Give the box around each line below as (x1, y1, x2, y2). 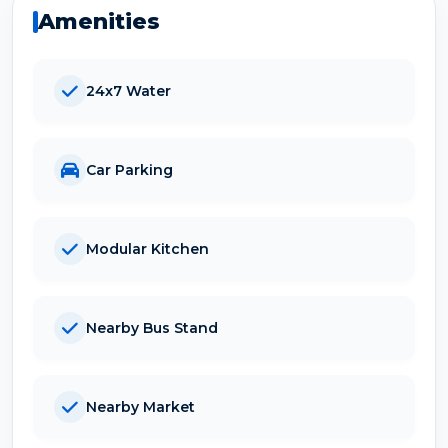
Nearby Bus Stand (86, 318, 218, 337)
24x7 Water (86, 81, 171, 100)
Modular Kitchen (86, 239, 209, 258)
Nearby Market (86, 397, 195, 416)
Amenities (38, 8, 160, 36)
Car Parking (86, 160, 173, 179)
